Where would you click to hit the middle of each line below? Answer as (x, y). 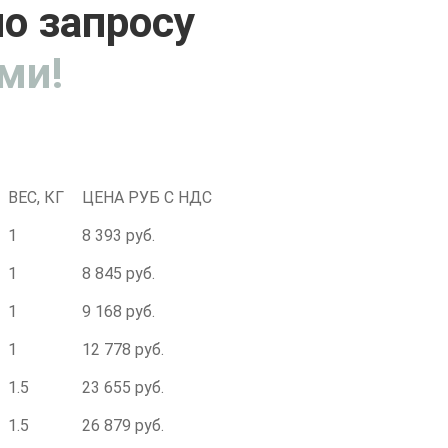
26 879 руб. (123, 425)
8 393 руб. (118, 235)
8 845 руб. (118, 273)
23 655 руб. (123, 387)
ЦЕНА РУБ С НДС (147, 197)
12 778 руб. (123, 349)
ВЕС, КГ (36, 197)
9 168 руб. (118, 311)
